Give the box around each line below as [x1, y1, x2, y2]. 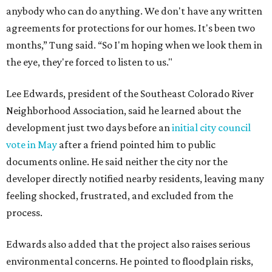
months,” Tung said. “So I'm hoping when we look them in [6, 38, 262, 51]
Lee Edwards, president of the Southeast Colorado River [6, 87, 254, 100]
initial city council [172, 121, 251, 134]
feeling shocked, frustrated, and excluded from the [6, 189, 233, 202]
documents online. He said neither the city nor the [6, 155, 228, 168]
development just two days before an [6, 121, 172, 134]
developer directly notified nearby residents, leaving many [6, 172, 264, 185]
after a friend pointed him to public [57, 138, 216, 151]
